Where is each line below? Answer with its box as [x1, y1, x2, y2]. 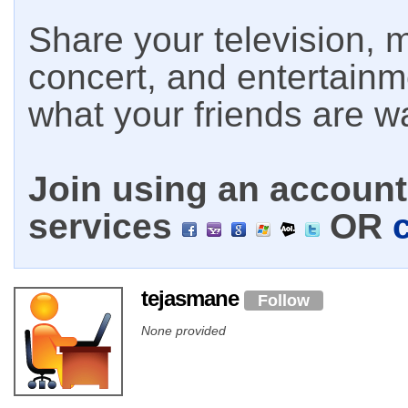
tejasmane [141, 286, 244, 311]
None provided [141, 322, 226, 338]
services [28, 207, 182, 246]
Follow [258, 291, 310, 310]
